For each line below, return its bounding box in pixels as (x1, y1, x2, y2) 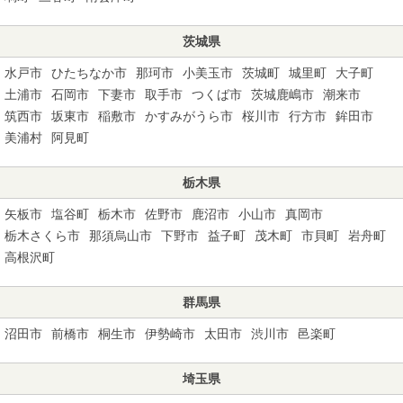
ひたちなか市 (51, 65, 127, 80)
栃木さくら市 (4, 228, 80, 243)
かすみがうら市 (145, 108, 233, 123)
